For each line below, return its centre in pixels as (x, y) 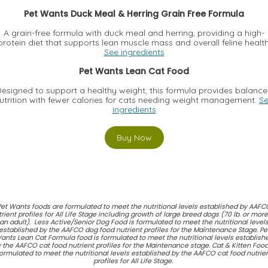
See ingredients (134, 52)
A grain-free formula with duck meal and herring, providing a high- (134, 33)
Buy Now (134, 138)
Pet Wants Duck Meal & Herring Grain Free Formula (134, 14)
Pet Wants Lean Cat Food (134, 71)
